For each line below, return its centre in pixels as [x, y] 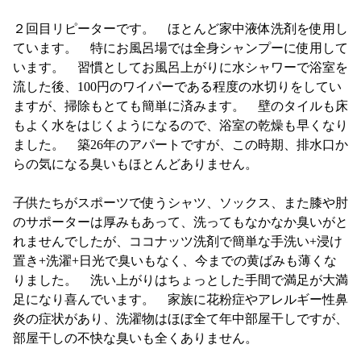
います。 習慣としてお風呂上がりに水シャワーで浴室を [180, 67]
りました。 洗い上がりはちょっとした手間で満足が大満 [180, 280]
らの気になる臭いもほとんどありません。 [135, 164]
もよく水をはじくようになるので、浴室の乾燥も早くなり [180, 125]
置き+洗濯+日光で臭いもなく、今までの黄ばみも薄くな [174, 261]
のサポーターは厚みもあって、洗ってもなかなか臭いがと [180, 222]
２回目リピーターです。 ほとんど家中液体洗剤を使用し [180, 29]
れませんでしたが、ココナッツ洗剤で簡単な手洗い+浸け [177, 241]
